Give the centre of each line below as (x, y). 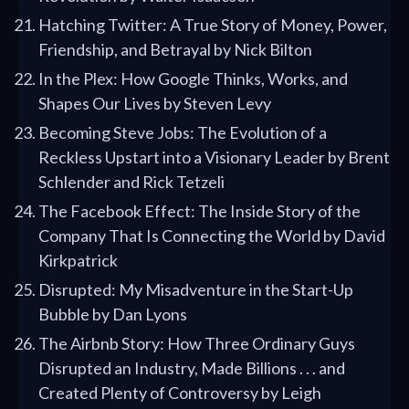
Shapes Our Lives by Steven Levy (155, 104)
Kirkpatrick (78, 261)
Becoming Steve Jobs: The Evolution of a (183, 133)
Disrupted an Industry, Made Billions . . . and (192, 368)
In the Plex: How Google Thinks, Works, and (193, 79)
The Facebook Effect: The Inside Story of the (199, 211)
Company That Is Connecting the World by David (212, 236)
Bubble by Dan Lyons (113, 315)
